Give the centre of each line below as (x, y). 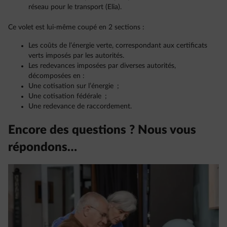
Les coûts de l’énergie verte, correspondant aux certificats (118, 46)
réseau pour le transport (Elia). (76, 7)
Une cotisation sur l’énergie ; (74, 86)
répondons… (43, 148)
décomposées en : (56, 76)
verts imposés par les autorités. (77, 56)
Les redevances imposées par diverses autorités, (102, 66)
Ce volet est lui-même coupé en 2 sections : (78, 28)
